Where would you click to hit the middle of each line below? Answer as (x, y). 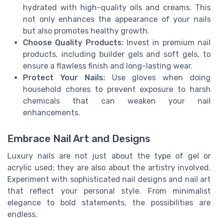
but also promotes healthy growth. (86, 31)
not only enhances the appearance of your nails (117, 19)
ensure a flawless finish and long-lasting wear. (108, 66)
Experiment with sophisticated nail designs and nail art (109, 179)
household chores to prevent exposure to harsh (117, 89)
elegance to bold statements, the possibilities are (109, 202)
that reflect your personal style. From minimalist (109, 191)
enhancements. (52, 112)
